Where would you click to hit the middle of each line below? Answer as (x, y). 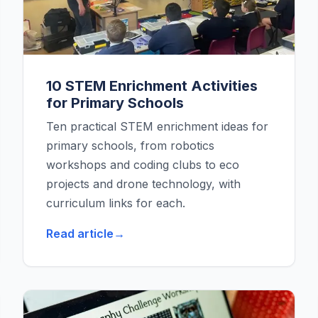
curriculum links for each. (116, 203)
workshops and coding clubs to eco (143, 165)
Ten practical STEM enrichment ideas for (157, 127)
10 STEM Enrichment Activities (152, 86)
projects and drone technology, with (143, 184)
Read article (80, 234)
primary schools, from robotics (130, 146)
